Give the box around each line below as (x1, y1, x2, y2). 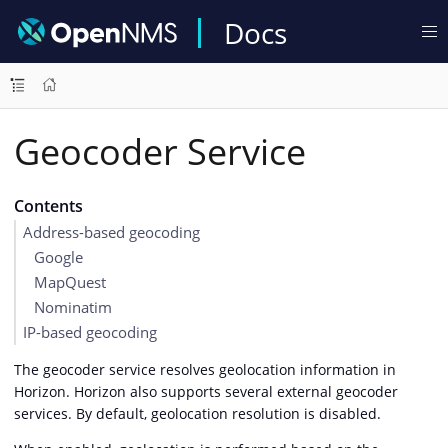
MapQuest (33, 272, 106, 292)
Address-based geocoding (23, 222, 200, 242)
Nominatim (33, 297, 112, 317)
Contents (13, 195, 83, 217)
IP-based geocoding (23, 322, 157, 342)
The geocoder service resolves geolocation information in (14, 359, 396, 379)
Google (33, 247, 83, 267)
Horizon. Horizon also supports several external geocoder (14, 381, 398, 401)
